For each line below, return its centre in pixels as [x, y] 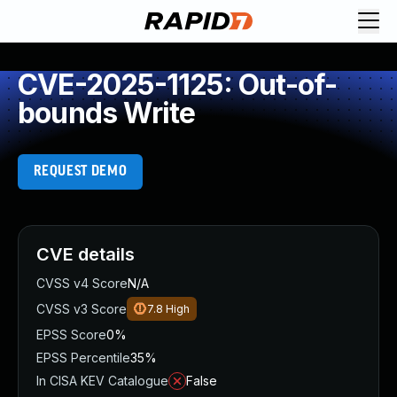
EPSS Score [71, 335]
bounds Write [107, 113]
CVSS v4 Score [82, 283]
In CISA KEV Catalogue [102, 381]
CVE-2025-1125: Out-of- [178, 85]
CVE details [86, 254]
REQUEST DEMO [80, 171]
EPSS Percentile [83, 358]
